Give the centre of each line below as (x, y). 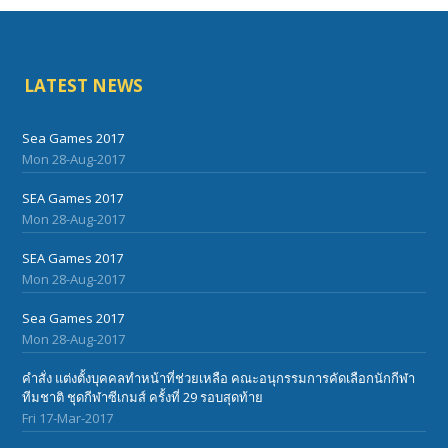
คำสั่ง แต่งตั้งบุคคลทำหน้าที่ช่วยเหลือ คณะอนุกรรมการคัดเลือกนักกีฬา (219, 378)
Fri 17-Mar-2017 (68, 418)
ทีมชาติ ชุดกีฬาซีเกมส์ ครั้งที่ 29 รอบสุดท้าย (143, 397)
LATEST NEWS (84, 86)
